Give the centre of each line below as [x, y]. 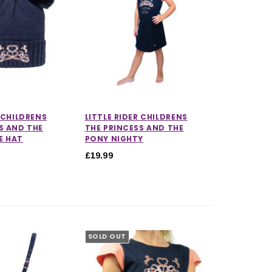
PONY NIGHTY [114, 138]
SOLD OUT [107, 236]
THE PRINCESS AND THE [134, 127]
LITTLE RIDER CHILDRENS [136, 117]
